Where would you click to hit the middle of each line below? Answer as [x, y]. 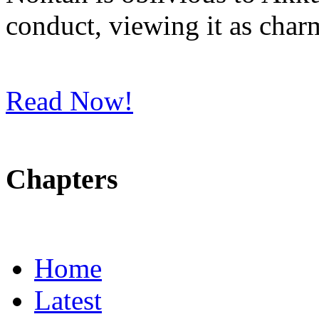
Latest [68, 300]
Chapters [62, 179]
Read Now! [69, 100]
